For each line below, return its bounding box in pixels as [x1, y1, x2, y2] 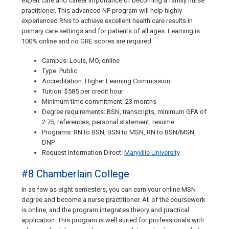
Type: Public [42, 67, 77, 75]
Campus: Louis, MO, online [42, 57, 120, 65]
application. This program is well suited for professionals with [21, 216, 204, 224]
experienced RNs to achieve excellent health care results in [21, 17, 193, 25]
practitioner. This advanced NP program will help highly [21, 7, 182, 15]
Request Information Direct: [42, 149, 124, 157]
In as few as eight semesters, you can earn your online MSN [21, 186, 196, 194]
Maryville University [124, 149, 180, 157]
